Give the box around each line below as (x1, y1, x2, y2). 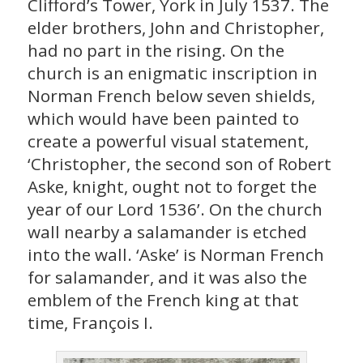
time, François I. (27, 311, 153, 335)
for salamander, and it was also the (27, 266, 307, 289)
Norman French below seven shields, (27, 84, 315, 108)
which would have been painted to (27, 107, 299, 130)
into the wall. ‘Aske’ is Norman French (27, 243, 324, 267)
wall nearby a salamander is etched (27, 220, 307, 244)
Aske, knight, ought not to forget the (27, 175, 317, 199)
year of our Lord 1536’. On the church (27, 198, 322, 221)
